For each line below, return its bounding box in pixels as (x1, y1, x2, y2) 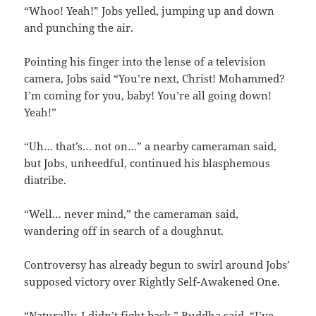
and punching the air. (24, 20, 134, 35)
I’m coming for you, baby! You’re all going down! (24, 88, 272, 103)
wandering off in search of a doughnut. (24, 224, 224, 238)
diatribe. (24, 173, 67, 188)
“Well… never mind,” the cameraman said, (24, 207, 239, 221)
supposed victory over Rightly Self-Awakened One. (24, 274, 281, 289)
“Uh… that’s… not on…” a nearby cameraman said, (24, 139, 277, 154)
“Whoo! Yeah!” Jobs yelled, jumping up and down (24, 4, 275, 18)
